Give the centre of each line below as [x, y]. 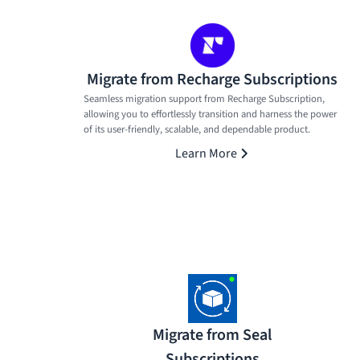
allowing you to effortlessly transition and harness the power [210, 114]
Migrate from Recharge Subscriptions [212, 79]
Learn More [206, 153]
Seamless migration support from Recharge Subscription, [204, 98]
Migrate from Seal [212, 335]
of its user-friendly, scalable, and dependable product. [197, 129]
